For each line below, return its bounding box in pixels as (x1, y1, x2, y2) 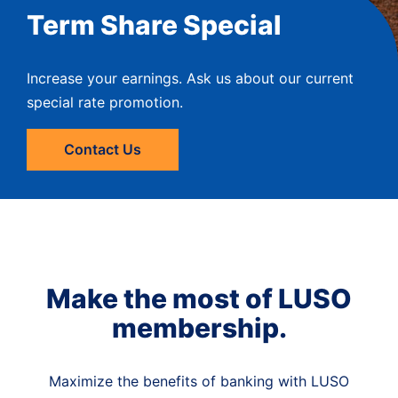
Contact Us (64, 139, 141, 158)
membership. (111, 311, 287, 344)
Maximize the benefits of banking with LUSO (49, 371, 349, 390)
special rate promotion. (27, 92, 183, 111)
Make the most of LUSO (46, 282, 352, 314)
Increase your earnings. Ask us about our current (27, 68, 354, 87)
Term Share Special (27, 8, 282, 41)
